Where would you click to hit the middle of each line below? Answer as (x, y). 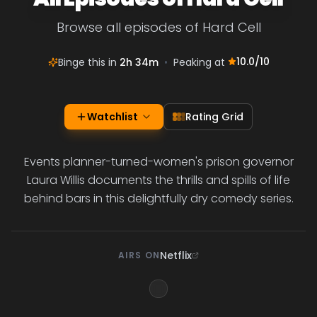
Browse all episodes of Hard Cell (158, 27)
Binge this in (88, 62)
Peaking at (200, 62)
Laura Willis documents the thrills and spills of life (158, 180)
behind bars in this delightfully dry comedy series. (158, 198)
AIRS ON (139, 255)
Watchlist (113, 117)
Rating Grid (214, 117)
